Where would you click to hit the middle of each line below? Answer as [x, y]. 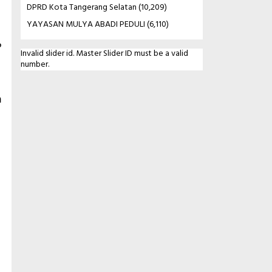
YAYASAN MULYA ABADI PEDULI [86, 24]
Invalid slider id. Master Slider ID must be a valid [104, 53]
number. [35, 64]
